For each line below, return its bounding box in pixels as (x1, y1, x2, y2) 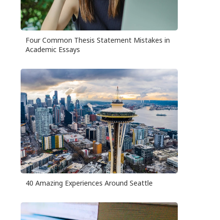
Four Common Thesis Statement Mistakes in (26, 35, 170, 45)
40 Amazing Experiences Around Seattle (26, 178, 153, 188)
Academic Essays (26, 45, 81, 55)
